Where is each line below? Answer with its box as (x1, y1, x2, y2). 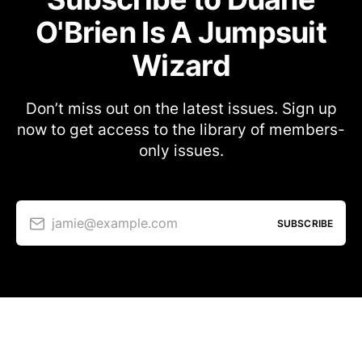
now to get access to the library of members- (17, 120, 345, 139)
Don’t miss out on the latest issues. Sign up (25, 99, 337, 118)
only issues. (138, 141, 224, 160)
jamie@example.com (52, 214, 178, 231)
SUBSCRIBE (276, 217, 333, 229)
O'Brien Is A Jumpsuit (36, 15, 326, 50)
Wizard (132, 48, 230, 83)
